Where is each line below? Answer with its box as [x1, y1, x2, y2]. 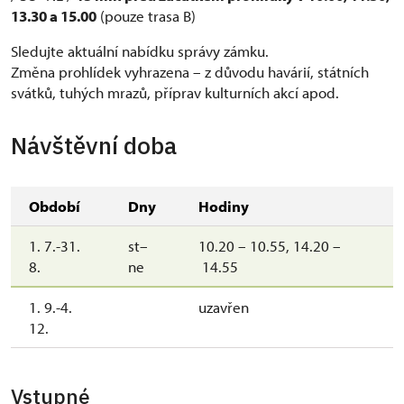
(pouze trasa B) [96, 5, 196, 25]
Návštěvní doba [11, 129, 177, 161]
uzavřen [198, 297, 249, 317]
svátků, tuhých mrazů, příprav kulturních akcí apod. [11, 82, 339, 102]
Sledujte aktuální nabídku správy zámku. [11, 41, 269, 60]
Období [29, 196, 80, 216]
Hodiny [198, 196, 249, 216]
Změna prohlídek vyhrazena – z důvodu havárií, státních [11, 61, 369, 81]
